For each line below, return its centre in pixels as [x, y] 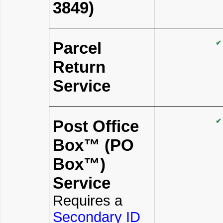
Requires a [88, 201]
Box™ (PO [93, 145]
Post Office [96, 126]
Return [79, 67]
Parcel [77, 48]
